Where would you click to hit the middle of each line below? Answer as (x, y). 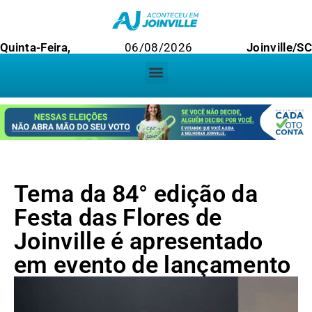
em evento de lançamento (153, 265)
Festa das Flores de (118, 218)
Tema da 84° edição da (136, 194)
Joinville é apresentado (139, 241)
